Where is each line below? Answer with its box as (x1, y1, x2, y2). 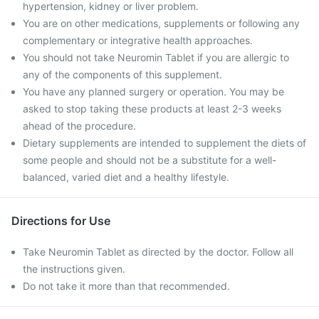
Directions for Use (11, 214, 110, 228)
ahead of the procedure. (23, 120, 136, 132)
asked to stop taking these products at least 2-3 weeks (23, 103, 281, 115)
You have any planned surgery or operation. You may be (23, 85, 284, 98)
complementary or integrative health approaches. (23, 34, 253, 46)
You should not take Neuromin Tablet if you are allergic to (23, 51, 289, 63)
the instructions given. (23, 263, 125, 275)
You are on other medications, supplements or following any (23, 17, 300, 29)
